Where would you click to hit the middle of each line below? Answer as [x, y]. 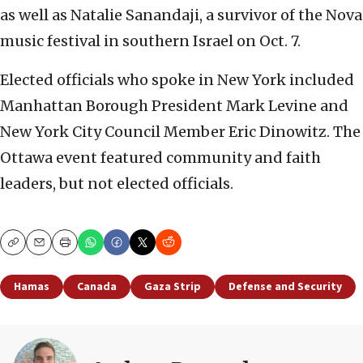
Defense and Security [285, 287]
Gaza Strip [173, 287]
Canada [97, 287]
